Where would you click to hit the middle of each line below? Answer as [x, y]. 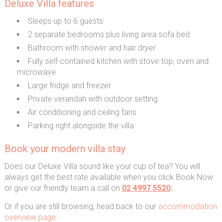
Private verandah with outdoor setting [92, 99]
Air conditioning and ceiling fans [82, 112]
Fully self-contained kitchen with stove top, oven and [118, 61]
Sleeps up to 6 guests [65, 21]
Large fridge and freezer [69, 85]
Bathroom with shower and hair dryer [91, 48]
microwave [36, 72]
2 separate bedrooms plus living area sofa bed [109, 34]
